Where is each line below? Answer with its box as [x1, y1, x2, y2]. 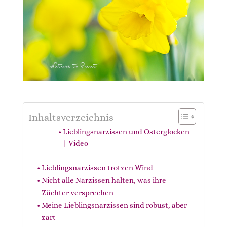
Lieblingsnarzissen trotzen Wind [41, 163, 153, 172]
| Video [63, 139, 89, 147]
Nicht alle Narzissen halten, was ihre [41, 175, 166, 185]
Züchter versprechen [41, 187, 113, 197]
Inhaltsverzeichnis [28, 110, 113, 123]
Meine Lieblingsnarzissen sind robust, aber [41, 200, 187, 210]
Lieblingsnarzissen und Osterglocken [63, 127, 190, 136]
